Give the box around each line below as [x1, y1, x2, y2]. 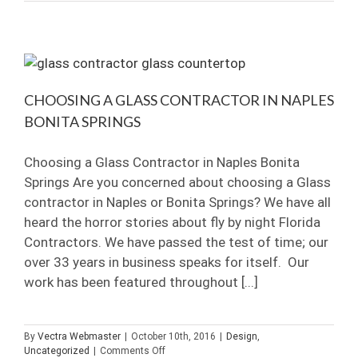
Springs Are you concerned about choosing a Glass [24, 173, 331, 190]
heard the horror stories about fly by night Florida [24, 213, 320, 230]
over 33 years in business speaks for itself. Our [24, 253, 309, 270]
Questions [130, 40, 177, 52]
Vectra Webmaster [38, 330, 121, 342]
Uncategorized [24, 344, 89, 356]
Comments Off [100, 344, 165, 356]
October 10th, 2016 [131, 330, 216, 342]
